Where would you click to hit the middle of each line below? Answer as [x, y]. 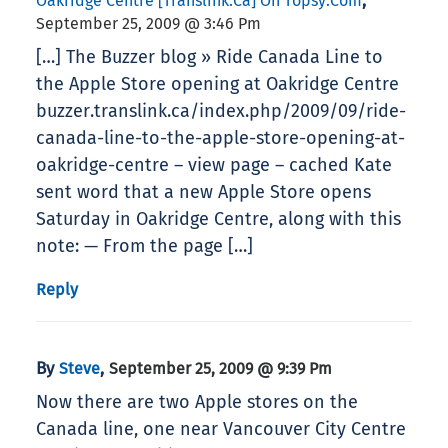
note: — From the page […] [144, 246]
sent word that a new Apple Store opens [203, 192]
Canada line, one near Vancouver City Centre [221, 429]
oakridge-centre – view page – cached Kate [214, 165]
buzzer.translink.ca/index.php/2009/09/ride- [221, 111]
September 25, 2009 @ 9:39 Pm [220, 369]
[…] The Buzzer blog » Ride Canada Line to [209, 57]
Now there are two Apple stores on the [197, 402]
